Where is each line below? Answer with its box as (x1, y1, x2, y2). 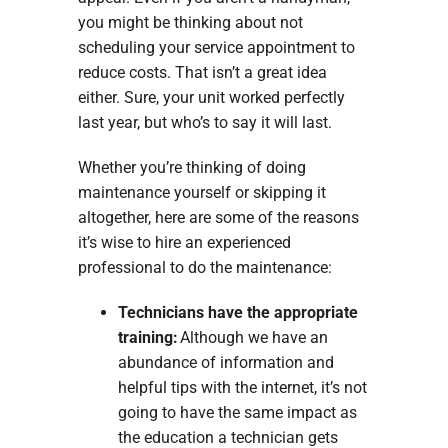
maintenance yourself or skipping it (77, 183, 326, 203)
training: (117, 328, 180, 348)
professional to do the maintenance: (77, 258, 332, 278)
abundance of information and (117, 353, 334, 373)
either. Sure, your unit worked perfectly (77, 88, 345, 108)
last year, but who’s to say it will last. (77, 113, 332, 133)
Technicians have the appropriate (117, 303, 358, 323)
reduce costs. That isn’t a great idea (77, 63, 327, 83)
